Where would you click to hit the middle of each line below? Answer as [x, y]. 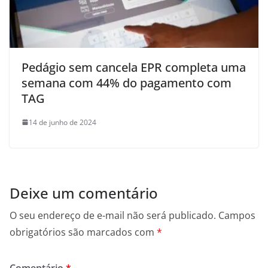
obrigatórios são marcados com [83, 232]
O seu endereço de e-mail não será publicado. [113, 215]
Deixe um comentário [84, 193]
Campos [237, 215]
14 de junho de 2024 [63, 122]
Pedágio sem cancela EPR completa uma [134, 67]
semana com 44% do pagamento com [127, 83]
